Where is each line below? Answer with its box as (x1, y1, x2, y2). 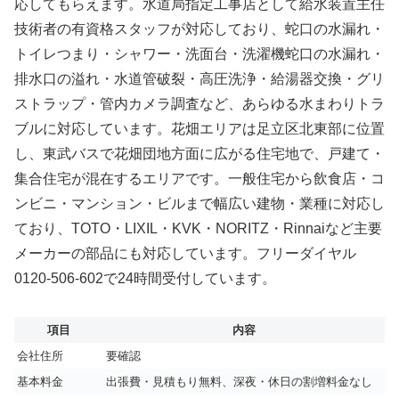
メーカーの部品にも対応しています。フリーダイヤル (14, 245, 356, 261)
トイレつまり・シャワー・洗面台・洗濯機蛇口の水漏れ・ (14, 45, 385, 61)
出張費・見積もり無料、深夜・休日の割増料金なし (106, 374, 372, 388)
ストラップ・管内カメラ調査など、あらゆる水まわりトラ (14, 95, 385, 111)
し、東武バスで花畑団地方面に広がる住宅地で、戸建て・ (14, 145, 385, 161)
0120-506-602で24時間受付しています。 (14, 270, 276, 286)
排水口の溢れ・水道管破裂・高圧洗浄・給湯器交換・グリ (14, 70, 385, 86)
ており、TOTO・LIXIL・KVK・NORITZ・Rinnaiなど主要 (14, 220, 382, 236)
